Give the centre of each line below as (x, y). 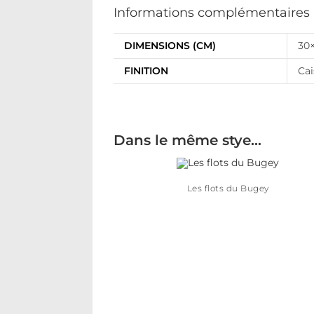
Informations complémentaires (212, 13)
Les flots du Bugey (228, 189)
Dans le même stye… (187, 140)
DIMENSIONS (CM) (170, 46)
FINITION (146, 71)
